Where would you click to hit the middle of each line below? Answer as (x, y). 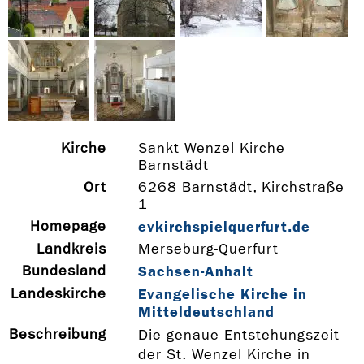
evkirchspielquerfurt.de (224, 227)
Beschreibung (57, 335)
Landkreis (71, 249)
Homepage (68, 227)
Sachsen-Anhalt (195, 272)
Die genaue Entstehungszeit (238, 336)
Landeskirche (58, 294)
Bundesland (64, 271)
